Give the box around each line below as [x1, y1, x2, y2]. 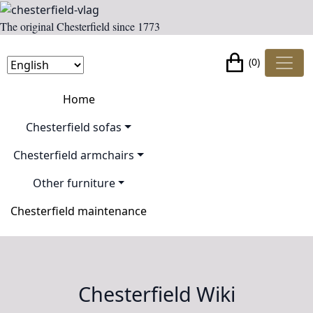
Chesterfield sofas [26, 119, 122, 135]
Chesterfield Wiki [78, 279, 235, 307]
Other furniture [32, 175, 115, 191]
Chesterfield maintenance [10, 203, 147, 219]
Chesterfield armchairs [13, 147, 135, 163]
